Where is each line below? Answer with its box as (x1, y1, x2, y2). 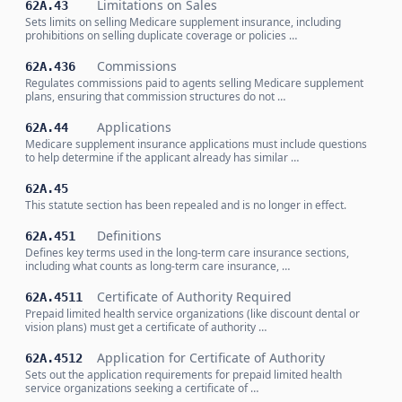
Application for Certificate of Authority (97, 349, 325, 366)
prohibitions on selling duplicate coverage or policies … (25, 28, 297, 43)
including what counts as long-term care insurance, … (25, 258, 290, 274)
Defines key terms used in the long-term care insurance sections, (25, 245, 349, 260)
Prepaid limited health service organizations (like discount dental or (25, 306, 360, 321)
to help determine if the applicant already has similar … (25, 150, 299, 165)
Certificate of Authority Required (97, 288, 292, 305)
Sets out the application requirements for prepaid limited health (25, 367, 342, 382)
